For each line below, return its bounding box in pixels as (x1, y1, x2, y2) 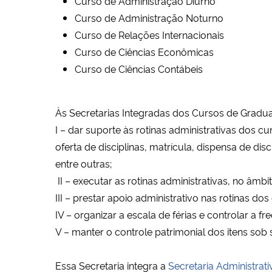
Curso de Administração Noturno (75, 10, 226, 24)
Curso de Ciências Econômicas (75, 44, 216, 58)
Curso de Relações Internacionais (75, 27, 226, 41)
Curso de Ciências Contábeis (75, 61, 203, 75)
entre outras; (55, 156, 112, 170)
